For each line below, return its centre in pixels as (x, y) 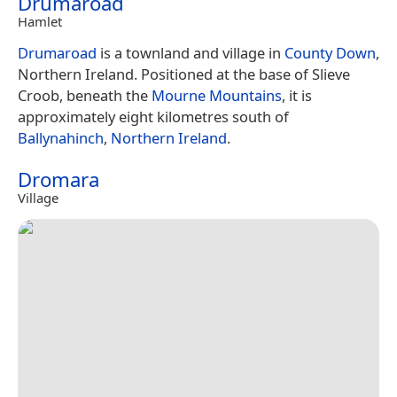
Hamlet (40, 22)
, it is (297, 96)
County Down (330, 53)
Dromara (58, 180)
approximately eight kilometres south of (153, 117)
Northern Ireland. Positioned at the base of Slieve (184, 74)
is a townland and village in (191, 53)
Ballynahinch (61, 138)
